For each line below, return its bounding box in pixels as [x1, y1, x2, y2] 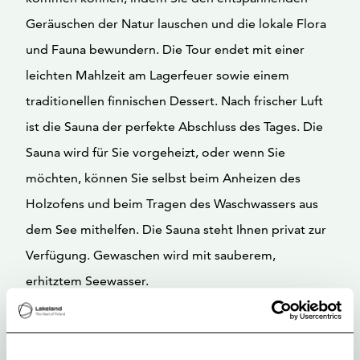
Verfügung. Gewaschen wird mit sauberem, [26, 247, 276, 263]
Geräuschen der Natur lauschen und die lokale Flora [26, 16, 326, 31]
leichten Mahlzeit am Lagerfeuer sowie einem [26, 67, 289, 83]
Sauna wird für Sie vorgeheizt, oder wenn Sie [26, 145, 285, 160]
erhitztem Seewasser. [26, 273, 149, 288]
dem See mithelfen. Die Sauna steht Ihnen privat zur [26, 222, 326, 237]
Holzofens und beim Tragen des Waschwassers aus [26, 196, 318, 211]
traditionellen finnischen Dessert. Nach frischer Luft [26, 93, 323, 108]
